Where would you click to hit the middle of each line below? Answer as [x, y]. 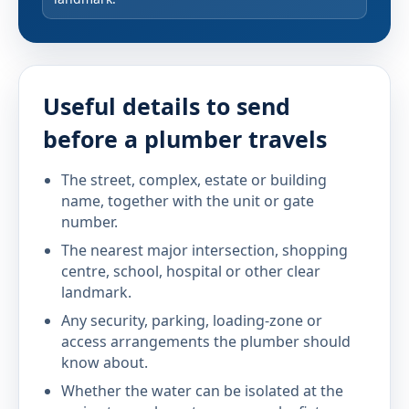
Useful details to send [167, 106]
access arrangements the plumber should [206, 341]
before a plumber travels [185, 139]
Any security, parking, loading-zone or [192, 320]
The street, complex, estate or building [194, 180]
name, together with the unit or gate [188, 201]
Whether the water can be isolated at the [202, 391]
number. [89, 222]
